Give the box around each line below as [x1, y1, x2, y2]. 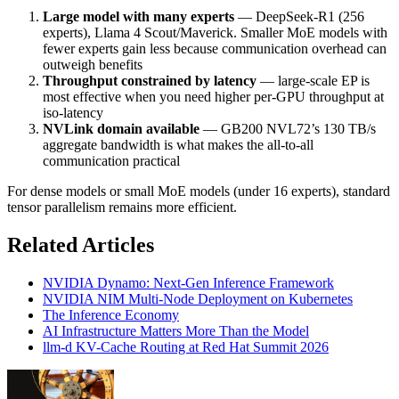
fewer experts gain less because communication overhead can [43, 41, 387, 57]
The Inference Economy [43, 307, 179, 323]
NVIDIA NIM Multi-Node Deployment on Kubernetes [43, 291, 353, 307]
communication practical [43, 153, 180, 169]
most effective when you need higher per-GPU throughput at [43, 89, 384, 105]
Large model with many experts [43, 9, 234, 25]
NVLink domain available [43, 121, 199, 137]
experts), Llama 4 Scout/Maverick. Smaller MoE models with [43, 25, 387, 41]
